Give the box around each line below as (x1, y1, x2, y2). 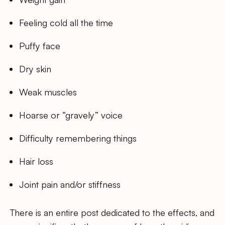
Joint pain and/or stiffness (19, 179, 121, 190)
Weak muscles (19, 86, 77, 98)
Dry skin (19, 63, 52, 75)
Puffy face (19, 40, 61, 51)
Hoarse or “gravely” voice (19, 109, 123, 121)
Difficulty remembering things (19, 133, 137, 144)
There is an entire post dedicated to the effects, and (10, 206, 214, 218)
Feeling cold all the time (19, 17, 114, 28)
